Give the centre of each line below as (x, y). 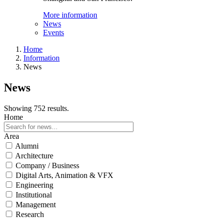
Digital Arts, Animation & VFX (65, 175)
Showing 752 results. (36, 108)
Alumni (27, 146)
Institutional (34, 195)
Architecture (34, 155)
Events (54, 33)
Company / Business (47, 165)
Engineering (34, 185)
